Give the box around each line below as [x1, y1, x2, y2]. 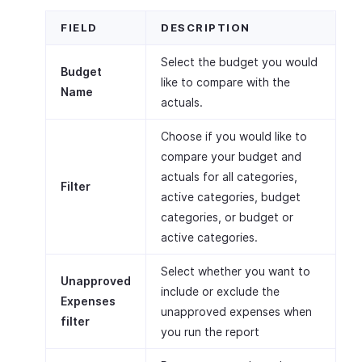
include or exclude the [161, 284, 280, 298]
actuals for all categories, [161, 169, 297, 183]
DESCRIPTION [161, 20, 250, 34]
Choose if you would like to [161, 128, 307, 143]
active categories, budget [161, 189, 301, 204]
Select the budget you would [161, 54, 318, 69]
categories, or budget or [161, 209, 293, 224]
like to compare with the [161, 74, 290, 89]
